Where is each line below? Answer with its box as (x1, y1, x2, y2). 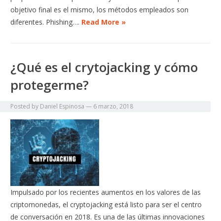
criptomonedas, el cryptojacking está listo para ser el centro (10, 200, 202, 210)
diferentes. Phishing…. (10, 17, 82, 27)
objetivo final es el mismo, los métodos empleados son (10, 5, 189, 15)
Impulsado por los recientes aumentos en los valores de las (10, 187, 201, 197)
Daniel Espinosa (40, 102, 85, 111)
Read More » (81, 17, 126, 27)
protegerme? (10, 76, 89, 94)
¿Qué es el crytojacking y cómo (10, 58, 198, 76)
